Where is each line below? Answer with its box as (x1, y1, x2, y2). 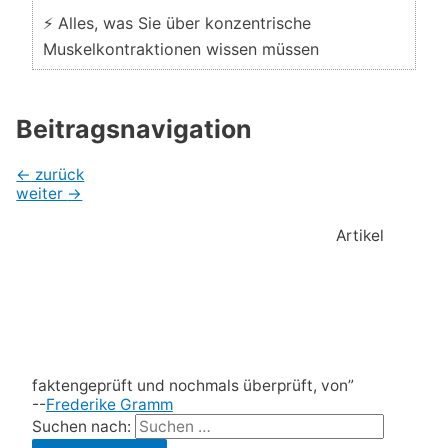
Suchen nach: (31, 417, 131, 437)
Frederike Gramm (45, 395, 173, 415)
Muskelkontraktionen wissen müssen (42, 39, 319, 60)
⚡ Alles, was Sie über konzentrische (42, 13, 311, 34)
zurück (31, 164, 85, 184)
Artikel (335, 226, 384, 246)
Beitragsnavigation (16, 114, 253, 145)
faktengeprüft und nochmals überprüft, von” (31, 376, 354, 396)
